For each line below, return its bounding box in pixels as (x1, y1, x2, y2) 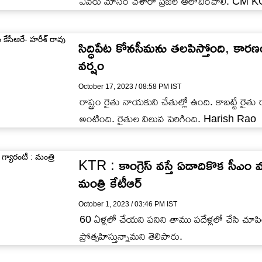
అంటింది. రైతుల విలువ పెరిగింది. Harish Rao (80, 112, 256, 125)
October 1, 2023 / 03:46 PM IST (78, 199, 177, 208)
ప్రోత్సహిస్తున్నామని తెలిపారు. (80, 230, 182, 242)
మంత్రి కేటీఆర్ (78, 174, 142, 191)
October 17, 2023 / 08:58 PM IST (78, 82, 181, 91)
